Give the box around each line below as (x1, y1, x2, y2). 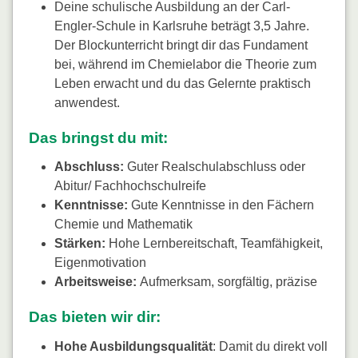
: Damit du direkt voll (213, 339, 328, 353)
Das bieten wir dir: (29, 308, 161, 326)
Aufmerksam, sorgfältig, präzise (137, 275, 317, 289)
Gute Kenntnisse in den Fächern (128, 198, 314, 213)
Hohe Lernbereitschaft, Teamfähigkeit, (109, 237, 323, 251)
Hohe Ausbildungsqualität (54, 339, 213, 353)
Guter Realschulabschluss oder (127, 160, 305, 174)
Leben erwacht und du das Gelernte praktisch (54, 76, 311, 90)
